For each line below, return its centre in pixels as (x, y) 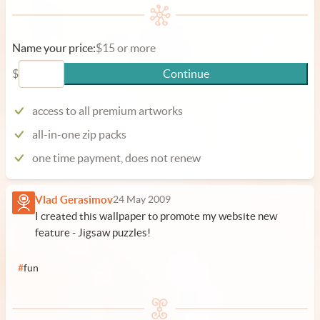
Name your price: (54, 48)
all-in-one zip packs (79, 134)
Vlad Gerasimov (74, 200)
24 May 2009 (142, 200)
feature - (56, 232)
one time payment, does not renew (116, 158)
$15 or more (126, 48)
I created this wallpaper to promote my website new (156, 216)
